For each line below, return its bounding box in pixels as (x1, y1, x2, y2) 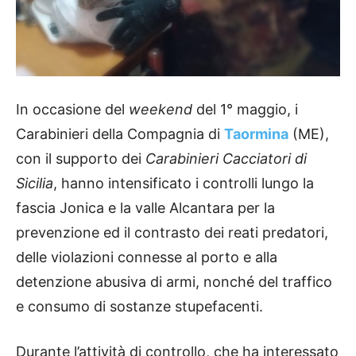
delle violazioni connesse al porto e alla (16, 249, 277, 266)
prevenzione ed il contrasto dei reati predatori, (16, 224, 328, 242)
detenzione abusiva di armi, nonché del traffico (16, 273, 332, 291)
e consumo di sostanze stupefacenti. (16, 298, 263, 315)
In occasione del (16, 101, 129, 118)
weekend (129, 101, 192, 118)
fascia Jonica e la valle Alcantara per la (16, 199, 275, 217)
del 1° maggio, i (192, 101, 298, 118)
